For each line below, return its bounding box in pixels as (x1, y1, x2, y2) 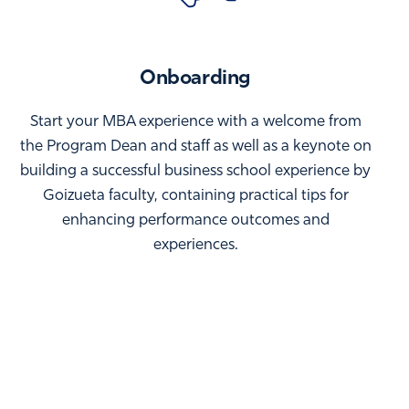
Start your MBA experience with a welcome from (29, 114, 362, 131)
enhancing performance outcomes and (61, 213, 330, 229)
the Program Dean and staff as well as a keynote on (19, 139, 372, 155)
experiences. (152, 237, 238, 254)
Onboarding (140, 68, 251, 90)
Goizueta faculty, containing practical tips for (42, 188, 349, 204)
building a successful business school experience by (20, 163, 371, 180)
